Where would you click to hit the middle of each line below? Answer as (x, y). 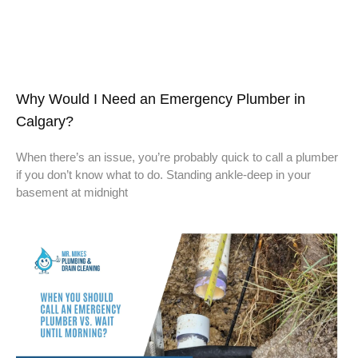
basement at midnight (72, 193)
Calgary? (45, 122)
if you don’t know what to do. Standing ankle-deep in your (163, 175)
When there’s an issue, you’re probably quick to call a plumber (177, 157)
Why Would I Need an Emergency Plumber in (161, 99)
